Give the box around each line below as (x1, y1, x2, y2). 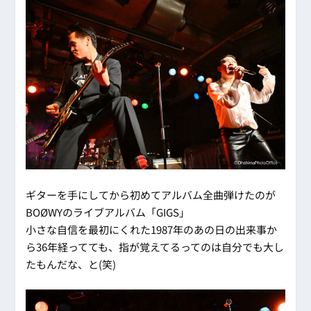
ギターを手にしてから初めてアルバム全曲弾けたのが (26, 187, 276, 202)
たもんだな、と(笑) (26, 256, 117, 271)
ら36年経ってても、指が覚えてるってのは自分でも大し (26, 239, 285, 254)
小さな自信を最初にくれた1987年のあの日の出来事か (26, 221, 278, 237)
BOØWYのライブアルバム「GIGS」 (26, 204, 190, 219)
